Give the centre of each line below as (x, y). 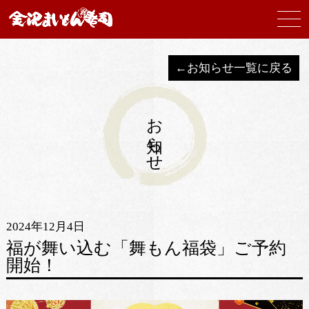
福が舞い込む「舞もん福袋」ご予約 (146, 248)
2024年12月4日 (45, 227)
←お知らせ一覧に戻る (234, 68)
